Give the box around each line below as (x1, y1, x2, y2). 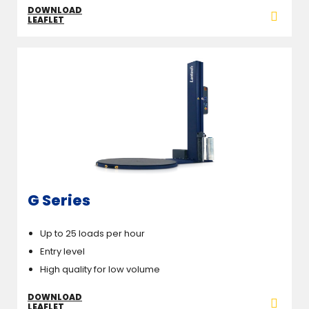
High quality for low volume (40, 263, 160, 277)
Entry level (40, 245, 85, 259)
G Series (28, 190, 90, 210)
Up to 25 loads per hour (40, 227, 145, 241)
